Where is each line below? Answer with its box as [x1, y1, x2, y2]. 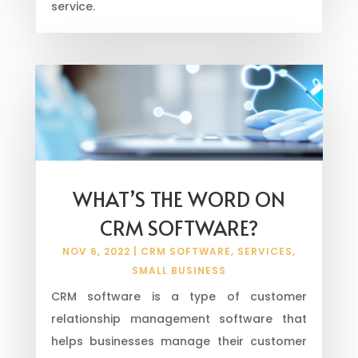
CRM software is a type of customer [50, 288, 308, 305]
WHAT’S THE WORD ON [72, 185, 285, 213]
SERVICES [237, 245, 292, 259]
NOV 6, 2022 [62, 245, 130, 259]
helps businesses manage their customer [50, 333, 308, 350]
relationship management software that [50, 311, 308, 328]
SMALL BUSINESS [131, 264, 226, 278]
